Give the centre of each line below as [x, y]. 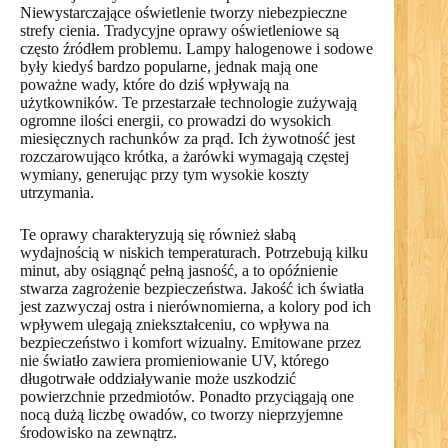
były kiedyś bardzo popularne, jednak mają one [169, 67]
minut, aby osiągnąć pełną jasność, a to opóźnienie [179, 271]
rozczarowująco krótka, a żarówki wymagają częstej [184, 157]
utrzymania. [57, 193]
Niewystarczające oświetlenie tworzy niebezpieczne [183, 13]
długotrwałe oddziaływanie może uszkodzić [158, 379]
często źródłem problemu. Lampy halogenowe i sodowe [196, 49]
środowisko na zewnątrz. [98, 433]
